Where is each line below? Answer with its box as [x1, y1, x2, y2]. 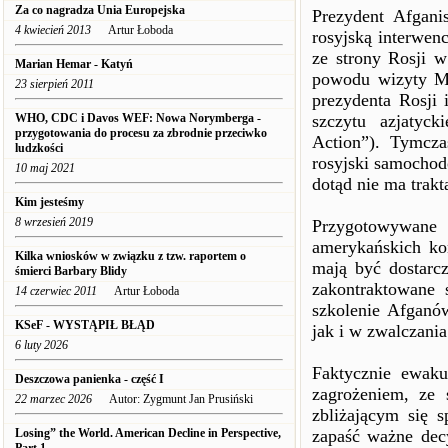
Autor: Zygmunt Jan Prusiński [92, 392, 253, 406]
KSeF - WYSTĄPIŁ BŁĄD [15, 318, 155, 332]
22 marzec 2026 [15, 392, 92, 406]
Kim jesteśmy [15, 195, 84, 209]
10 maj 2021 [15, 161, 75, 175]
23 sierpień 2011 [15, 77, 94, 91]
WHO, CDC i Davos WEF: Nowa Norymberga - [15, 111, 261, 125]
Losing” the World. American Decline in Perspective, [15, 426, 281, 440]
